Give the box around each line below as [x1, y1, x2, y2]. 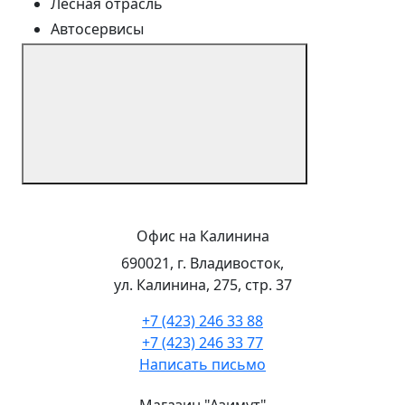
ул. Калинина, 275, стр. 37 [113, 274, 292, 295]
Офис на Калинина [136, 225, 269, 246]
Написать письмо [139, 353, 266, 374]
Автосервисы [51, 18, 144, 39]
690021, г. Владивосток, [121, 252, 284, 273]
